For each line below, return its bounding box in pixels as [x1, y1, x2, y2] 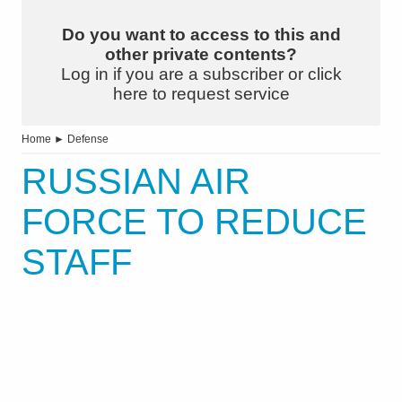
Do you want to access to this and [61, 25, 341, 45]
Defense [67, 133, 109, 146]
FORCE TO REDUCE [22, 202, 367, 242]
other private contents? [105, 45, 297, 65]
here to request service [112, 84, 290, 104]
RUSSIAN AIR [22, 162, 250, 202]
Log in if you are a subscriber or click [60, 65, 342, 84]
